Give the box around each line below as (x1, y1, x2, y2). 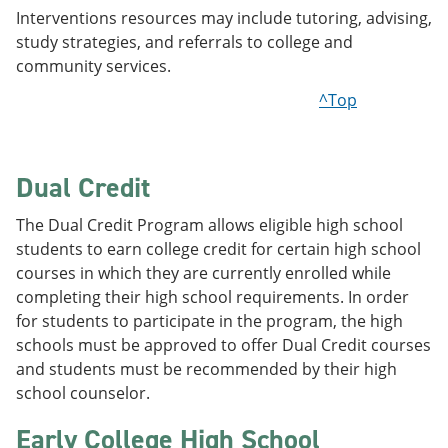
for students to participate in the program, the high (16, 310, 403, 332)
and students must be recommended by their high (16, 358, 397, 380)
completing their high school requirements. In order (16, 286, 409, 308)
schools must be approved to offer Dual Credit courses (16, 334, 431, 356)
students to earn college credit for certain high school (16, 238, 421, 260)
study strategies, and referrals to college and (16, 31, 353, 53)
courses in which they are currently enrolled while (16, 262, 391, 284)
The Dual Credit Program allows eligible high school (16, 214, 403, 236)
